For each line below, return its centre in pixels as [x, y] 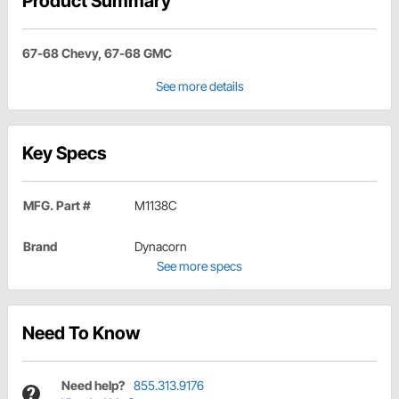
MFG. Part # [57, 206]
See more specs [199, 266]
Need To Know [81, 334]
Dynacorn [161, 247]
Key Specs [65, 154]
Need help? [93, 386]
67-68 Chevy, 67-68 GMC [97, 53]
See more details [199, 86]
